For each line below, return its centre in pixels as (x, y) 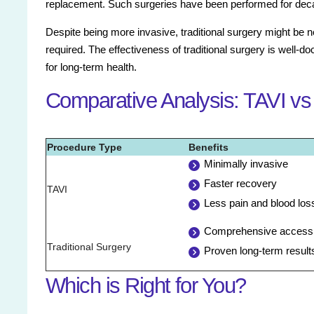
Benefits (209, 148)
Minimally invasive (246, 164)
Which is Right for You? (146, 286)
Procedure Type (84, 148)
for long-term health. (91, 67)
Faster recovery (240, 184)
